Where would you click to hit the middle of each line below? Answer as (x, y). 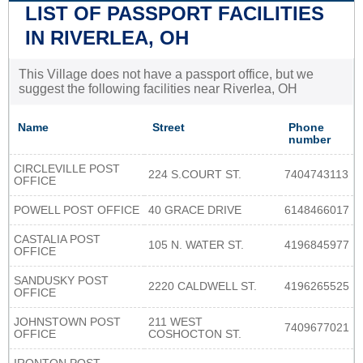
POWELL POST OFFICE (77, 210)
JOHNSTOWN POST (67, 322)
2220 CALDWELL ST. (203, 286)
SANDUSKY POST (61, 280)
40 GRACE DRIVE (195, 210)
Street (169, 127)
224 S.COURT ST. (195, 174)
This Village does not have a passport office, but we (166, 74)
